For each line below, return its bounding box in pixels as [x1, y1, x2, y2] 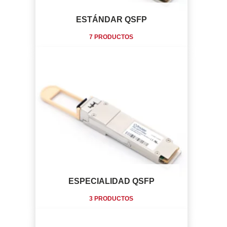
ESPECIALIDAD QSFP [68, 177, 155, 186]
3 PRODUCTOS [89, 195, 134, 203]
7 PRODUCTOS [89, 33, 134, 41]
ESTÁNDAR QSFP [75, 15, 147, 24]
